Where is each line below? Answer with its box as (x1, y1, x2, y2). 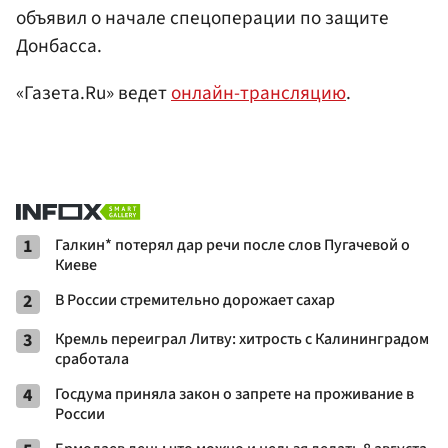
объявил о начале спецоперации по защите (16, 4, 389, 33)
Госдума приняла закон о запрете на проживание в (55, 383, 414, 406)
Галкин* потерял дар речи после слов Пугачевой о (55, 234, 410, 257)
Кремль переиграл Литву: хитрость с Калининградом (55, 328, 429, 351)
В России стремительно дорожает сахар (55, 289, 335, 312)
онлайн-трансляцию (171, 79, 346, 108)
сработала (55, 348, 129, 371)
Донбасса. (16, 32, 102, 61)
